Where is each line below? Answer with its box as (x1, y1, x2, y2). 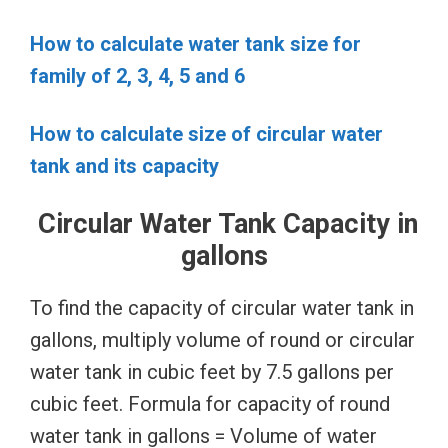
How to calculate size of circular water (30, 121, 383, 146)
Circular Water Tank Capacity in (30, 207, 418, 240)
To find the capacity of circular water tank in (30, 295, 414, 320)
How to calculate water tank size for (30, 31, 361, 56)
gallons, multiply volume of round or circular (30, 327, 415, 352)
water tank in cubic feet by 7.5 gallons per (30, 359, 394, 384)
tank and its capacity (30, 153, 219, 178)
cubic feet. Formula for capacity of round (30, 391, 390, 416)
